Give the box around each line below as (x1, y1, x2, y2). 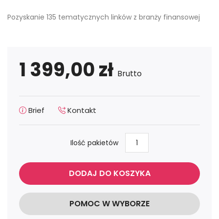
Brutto (117, 68, 142, 80)
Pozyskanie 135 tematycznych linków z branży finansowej (7, 12, 200, 22)
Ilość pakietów (70, 138, 118, 148)
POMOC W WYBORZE (69, 198, 150, 210)
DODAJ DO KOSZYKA (68, 168, 151, 179)
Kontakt (66, 105, 96, 116)
